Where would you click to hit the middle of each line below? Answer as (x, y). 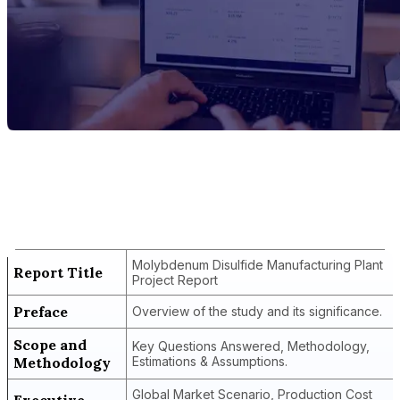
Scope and (50, 345)
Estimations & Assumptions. (210, 361)
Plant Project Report (104, 226)
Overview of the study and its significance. (257, 311)
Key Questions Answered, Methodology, (251, 346)
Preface (41, 312)
